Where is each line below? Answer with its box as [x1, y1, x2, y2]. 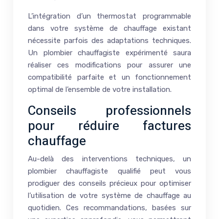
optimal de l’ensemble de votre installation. [28, 85, 172, 94]
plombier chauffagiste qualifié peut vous [28, 166, 191, 175]
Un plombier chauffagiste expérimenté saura [28, 48, 191, 57]
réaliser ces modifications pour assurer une [28, 60, 191, 69]
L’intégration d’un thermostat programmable [28, 11, 191, 21]
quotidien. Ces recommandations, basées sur [28, 203, 191, 212]
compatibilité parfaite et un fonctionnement [28, 72, 191, 82]
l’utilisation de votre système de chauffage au [28, 191, 191, 200]
